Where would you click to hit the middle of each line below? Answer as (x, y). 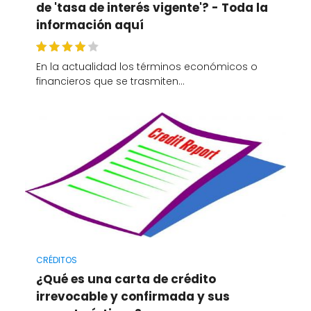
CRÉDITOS (56, 260)
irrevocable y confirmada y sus (133, 296)
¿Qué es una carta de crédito (126, 279)
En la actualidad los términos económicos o (146, 66)
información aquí (90, 25)
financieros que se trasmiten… (110, 81)
